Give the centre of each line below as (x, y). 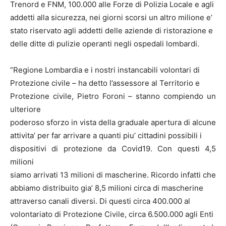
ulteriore (25, 109)
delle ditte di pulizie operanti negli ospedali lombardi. (105, 44)
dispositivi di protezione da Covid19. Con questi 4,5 (113, 149)
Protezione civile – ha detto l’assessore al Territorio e (105, 83)
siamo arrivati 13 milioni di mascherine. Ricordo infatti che (113, 175)
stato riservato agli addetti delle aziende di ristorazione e (111, 31)
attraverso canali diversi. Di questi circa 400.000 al (100, 201)
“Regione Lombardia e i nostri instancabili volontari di (105, 70)
